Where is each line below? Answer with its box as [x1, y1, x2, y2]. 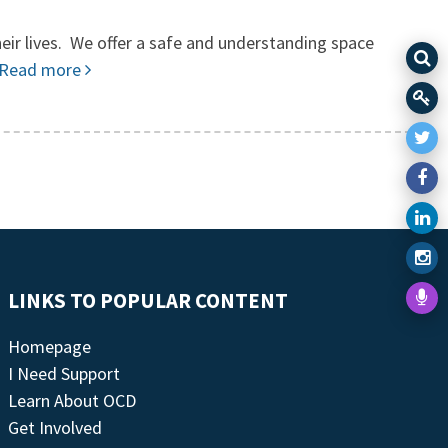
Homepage [7, 335, 91, 358]
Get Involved [7, 416, 102, 439]
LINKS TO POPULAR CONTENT [7, 288, 288, 314]
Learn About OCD [7, 389, 136, 412]
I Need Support [7, 362, 120, 385]
